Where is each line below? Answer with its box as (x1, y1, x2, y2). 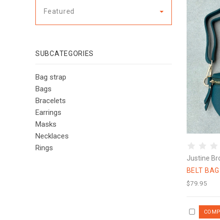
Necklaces (35, 132, 69, 140)
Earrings (35, 108, 61, 117)
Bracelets (35, 96, 66, 105)
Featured (44, 7, 75, 15)
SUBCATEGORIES (35, 50, 94, 57)
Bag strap (35, 73, 66, 82)
